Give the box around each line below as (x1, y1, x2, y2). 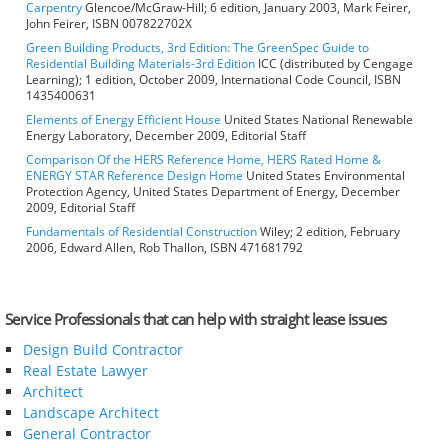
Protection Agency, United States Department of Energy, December (26, 183, 400, 201)
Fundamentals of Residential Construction (26, 223, 257, 241)
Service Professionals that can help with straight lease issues (4, 309, 387, 330)
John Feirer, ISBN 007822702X (26, 15, 192, 33)
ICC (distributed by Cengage (255, 55, 413, 73)
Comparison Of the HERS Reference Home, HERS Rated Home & (26, 151, 381, 169)
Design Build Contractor (22, 340, 183, 360)
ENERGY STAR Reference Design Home (26, 167, 243, 185)
